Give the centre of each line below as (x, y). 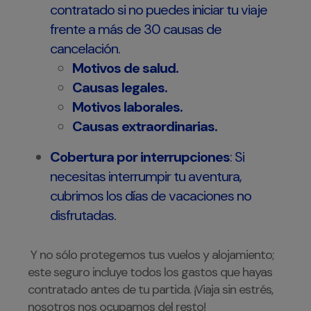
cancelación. (85, 49)
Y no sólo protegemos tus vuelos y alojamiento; (152, 255)
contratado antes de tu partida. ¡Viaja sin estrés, (150, 290)
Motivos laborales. (127, 107)
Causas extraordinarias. (145, 127)
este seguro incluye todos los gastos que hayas (150, 272)
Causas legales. (120, 88)
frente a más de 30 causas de (136, 30)
